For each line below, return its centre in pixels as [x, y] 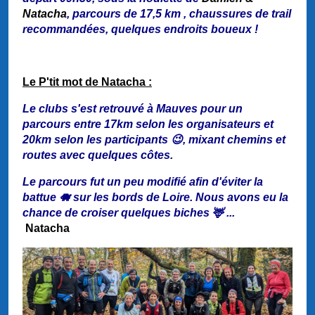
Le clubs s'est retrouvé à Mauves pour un [133, 109]
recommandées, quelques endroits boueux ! [140, 30]
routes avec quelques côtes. [98, 155]
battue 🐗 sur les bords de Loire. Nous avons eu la [155, 198]
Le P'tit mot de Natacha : [87, 82]
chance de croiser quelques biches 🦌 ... [134, 213]
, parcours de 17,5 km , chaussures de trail [179, 14]
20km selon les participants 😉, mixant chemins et [154, 140]
